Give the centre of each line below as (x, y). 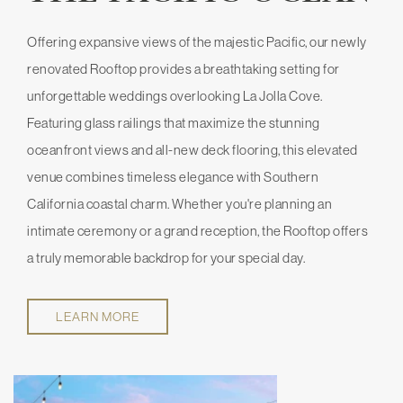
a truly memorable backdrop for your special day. (166, 257)
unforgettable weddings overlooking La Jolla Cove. (175, 95)
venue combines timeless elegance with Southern (173, 176)
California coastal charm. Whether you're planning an (179, 203)
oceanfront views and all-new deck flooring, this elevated (193, 149)
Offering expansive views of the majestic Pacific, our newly (197, 41)
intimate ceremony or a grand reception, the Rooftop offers (197, 230)
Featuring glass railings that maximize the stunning (174, 122)
